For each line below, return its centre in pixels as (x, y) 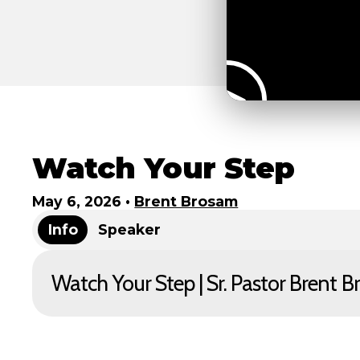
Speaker (129, 230)
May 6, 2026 (77, 201)
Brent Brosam (186, 201)
